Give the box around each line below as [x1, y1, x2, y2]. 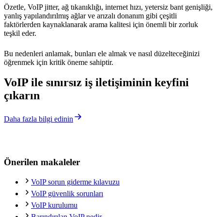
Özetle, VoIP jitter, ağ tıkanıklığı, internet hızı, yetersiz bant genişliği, [4, 2, 213, 11]
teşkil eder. [4, 29, 38, 37]
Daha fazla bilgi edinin [4, 115, 73, 124]
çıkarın [4, 89, 40, 102]
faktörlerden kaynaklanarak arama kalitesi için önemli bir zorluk [4, 20, 198, 29]
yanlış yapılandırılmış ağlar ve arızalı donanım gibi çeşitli [4, 11, 177, 20]
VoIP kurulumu [31, 201, 77, 209]
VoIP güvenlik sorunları [31, 189, 103, 198]
